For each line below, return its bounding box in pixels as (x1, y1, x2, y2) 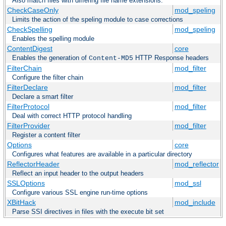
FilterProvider (7, 122, 50, 130)
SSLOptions (7, 179, 45, 188)
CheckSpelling (7, 25, 52, 34)
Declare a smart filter (12, 93, 73, 101)
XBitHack (7, 198, 36, 207)
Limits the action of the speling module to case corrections (12, 16, 183, 24)
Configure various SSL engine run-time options (12, 189, 148, 197)
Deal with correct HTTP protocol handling (12, 112, 132, 120)
